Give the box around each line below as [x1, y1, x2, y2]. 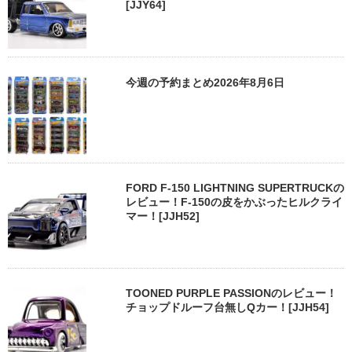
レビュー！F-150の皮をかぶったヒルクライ [126, 196, 343, 209]
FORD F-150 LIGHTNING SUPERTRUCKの [126, 181, 344, 195]
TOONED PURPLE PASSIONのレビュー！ [126, 287, 337, 300]
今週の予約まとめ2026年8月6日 [126, 75, 284, 89]
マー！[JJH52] [126, 210, 200, 223]
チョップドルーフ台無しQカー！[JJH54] [126, 301, 329, 314]
